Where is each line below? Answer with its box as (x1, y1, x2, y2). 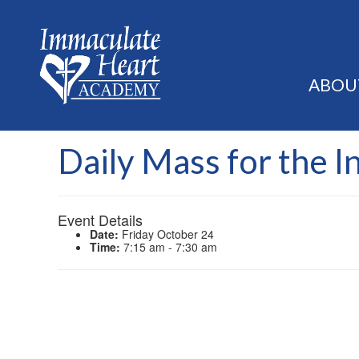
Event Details (58, 209, 143, 231)
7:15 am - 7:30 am (120, 239, 217, 256)
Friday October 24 (119, 226, 214, 243)
